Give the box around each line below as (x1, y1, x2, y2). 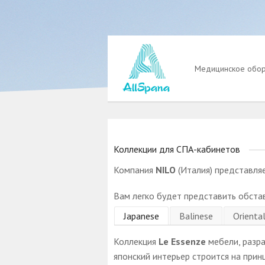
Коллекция (114, 235, 159, 247)
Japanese (124, 210, 159, 222)
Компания (114, 164, 156, 176)
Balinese (179, 210, 213, 222)
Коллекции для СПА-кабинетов (114, 143, 240, 155)
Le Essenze (159, 235, 206, 247)
